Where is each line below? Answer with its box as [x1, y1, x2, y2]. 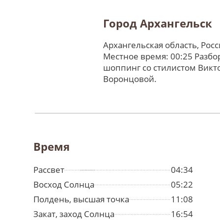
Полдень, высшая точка [33, 193, 129, 205]
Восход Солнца [33, 179, 94, 191]
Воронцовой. [103, 73, 157, 85]
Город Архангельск [103, 16, 212, 31]
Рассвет [33, 164, 64, 176]
